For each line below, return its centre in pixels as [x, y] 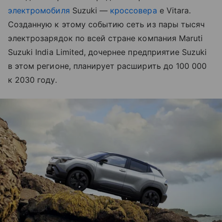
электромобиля [39, 10]
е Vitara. [174, 10]
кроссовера [134, 10]
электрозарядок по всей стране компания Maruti [106, 38]
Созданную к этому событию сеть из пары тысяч [107, 24]
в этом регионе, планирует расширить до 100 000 [108, 66]
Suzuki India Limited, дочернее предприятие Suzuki [108, 52]
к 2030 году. [32, 80]
